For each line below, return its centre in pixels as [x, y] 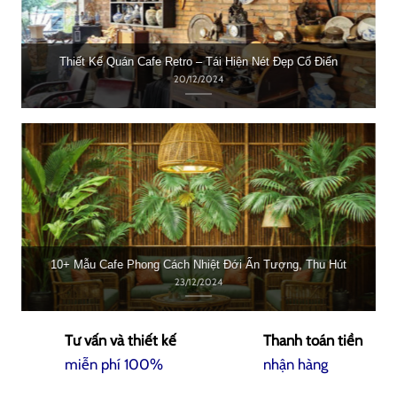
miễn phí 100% [113, 365]
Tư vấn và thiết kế [120, 340]
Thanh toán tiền [312, 340]
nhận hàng [295, 365]
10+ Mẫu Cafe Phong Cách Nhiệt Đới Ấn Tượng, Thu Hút [198, 265]
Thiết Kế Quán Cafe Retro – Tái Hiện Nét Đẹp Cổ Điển [198, 62]
